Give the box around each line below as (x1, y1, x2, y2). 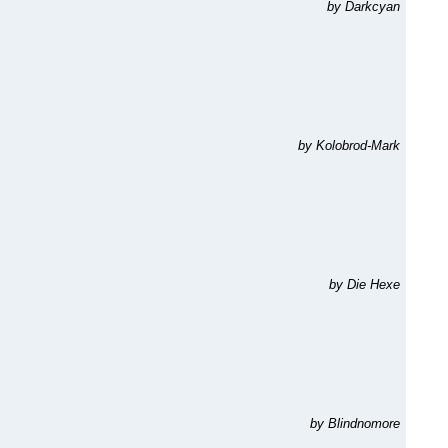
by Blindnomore (310, 416, 400, 431)
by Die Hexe (329, 277, 400, 292)
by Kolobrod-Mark (298, 138, 400, 153)
